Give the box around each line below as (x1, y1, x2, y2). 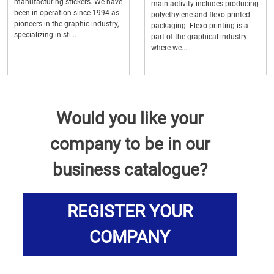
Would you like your (56, 108, 203, 129)
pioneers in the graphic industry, (14, 20, 119, 29)
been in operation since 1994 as (14, 9, 119, 18)
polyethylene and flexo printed (151, 10, 250, 20)
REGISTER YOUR (67, 201, 193, 222)
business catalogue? (52, 160, 207, 180)
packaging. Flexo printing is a (151, 21, 248, 31)
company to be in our (50, 134, 210, 155)
